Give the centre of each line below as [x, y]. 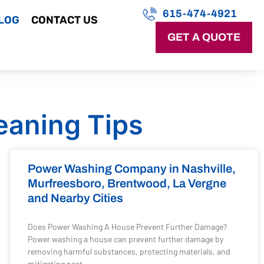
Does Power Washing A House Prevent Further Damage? [128, 227]
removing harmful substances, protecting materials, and [129, 251]
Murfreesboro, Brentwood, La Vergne [127, 183]
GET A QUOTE [204, 37]
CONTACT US [64, 20]
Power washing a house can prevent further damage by [125, 239]
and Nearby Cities [75, 198]
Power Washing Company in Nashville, [131, 169]
